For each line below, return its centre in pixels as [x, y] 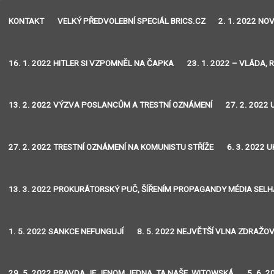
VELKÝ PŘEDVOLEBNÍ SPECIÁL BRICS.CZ [131, 21]
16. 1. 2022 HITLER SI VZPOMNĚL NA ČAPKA [91, 63]
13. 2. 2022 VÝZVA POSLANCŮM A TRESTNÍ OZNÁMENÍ [111, 105]
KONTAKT [27, 21]
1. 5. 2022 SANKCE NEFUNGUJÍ [66, 231]
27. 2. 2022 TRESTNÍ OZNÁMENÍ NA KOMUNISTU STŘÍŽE [111, 147]
